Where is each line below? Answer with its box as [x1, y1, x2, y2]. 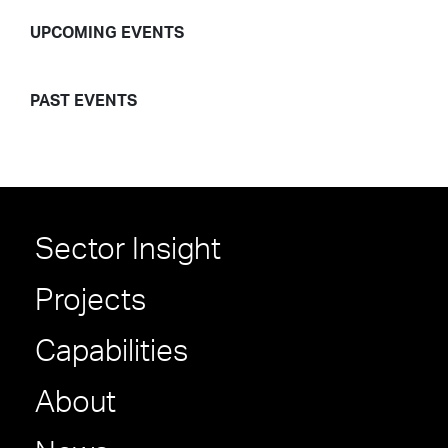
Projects [35, 286, 146, 316]
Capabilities [35, 337, 188, 367]
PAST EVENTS [30, 93, 137, 109]
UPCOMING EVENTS [30, 25, 184, 41]
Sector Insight [35, 235, 221, 265]
